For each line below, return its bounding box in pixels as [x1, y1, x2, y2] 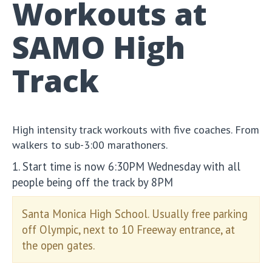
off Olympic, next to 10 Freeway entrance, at [22, 222, 235, 237]
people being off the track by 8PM [12, 174, 173, 189]
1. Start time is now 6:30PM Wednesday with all [12, 158, 240, 174]
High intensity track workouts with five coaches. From [12, 122, 259, 137]
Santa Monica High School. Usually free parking [22, 206, 248, 221]
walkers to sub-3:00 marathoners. [12, 137, 168, 152]
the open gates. [22, 237, 95, 253]
